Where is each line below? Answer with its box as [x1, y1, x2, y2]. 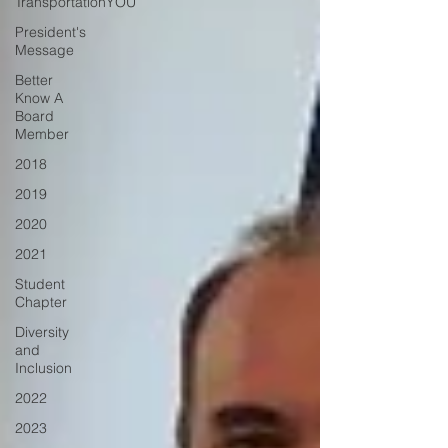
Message [15, 41, 74, 59]
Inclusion [15, 359, 72, 377]
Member [15, 125, 69, 143]
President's [15, 23, 86, 41]
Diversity [15, 323, 69, 341]
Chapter [15, 293, 67, 311]
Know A [15, 89, 63, 107]
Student [15, 275, 65, 293]
